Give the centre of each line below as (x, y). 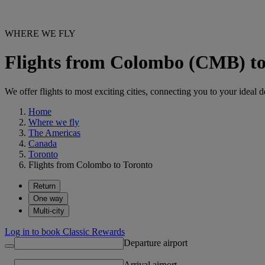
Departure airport (156, 243)
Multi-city (49, 211)
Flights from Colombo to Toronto (91, 164)
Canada (43, 143)
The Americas (54, 132)
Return (44, 186)
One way (48, 198)
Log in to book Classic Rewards (65, 231)
